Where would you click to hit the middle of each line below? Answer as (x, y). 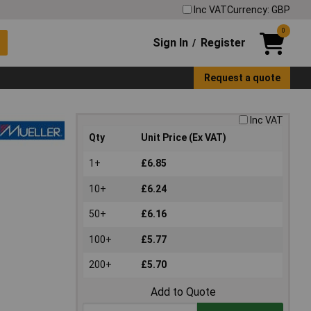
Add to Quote (183, 292)
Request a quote (242, 77)
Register (223, 42)
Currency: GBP (259, 9)
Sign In (171, 42)
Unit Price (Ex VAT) (184, 138)
